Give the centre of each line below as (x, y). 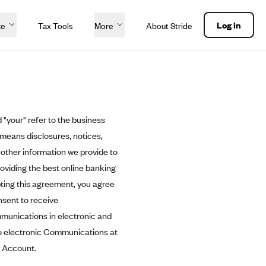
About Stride (169, 26)
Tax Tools (56, 26)
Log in (229, 25)
